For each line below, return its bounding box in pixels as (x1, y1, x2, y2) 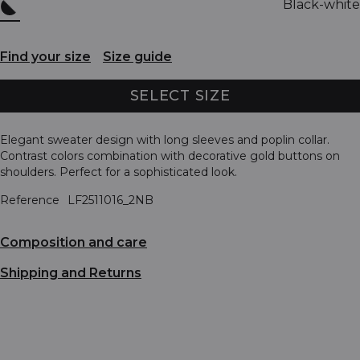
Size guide (103, 49, 172, 65)
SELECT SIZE (129, 86, 231, 104)
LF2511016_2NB (67, 192, 153, 207)
